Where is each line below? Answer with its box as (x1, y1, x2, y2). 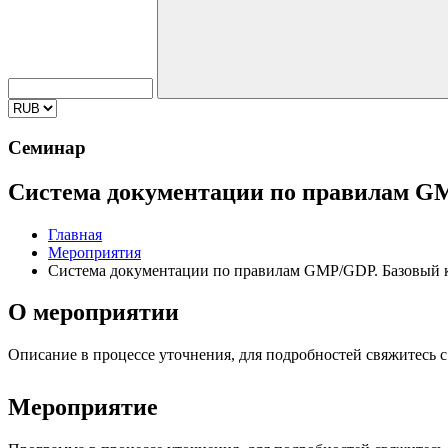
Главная (48, 225, 102, 243)
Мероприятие (8, 394, 158, 421)
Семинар (8, 136, 86, 158)
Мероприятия (48, 243, 141, 261)
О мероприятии (8, 299, 179, 326)
